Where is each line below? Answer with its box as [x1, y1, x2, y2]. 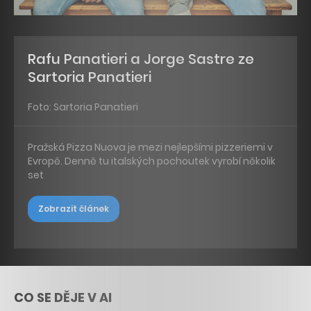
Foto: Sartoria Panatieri [28, 99, 138, 114]
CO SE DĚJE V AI [14, 288, 112, 306]
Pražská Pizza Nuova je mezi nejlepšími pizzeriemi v [28, 140, 273, 155]
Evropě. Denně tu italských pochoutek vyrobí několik [28, 154, 276, 169]
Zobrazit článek [38, 203, 109, 215]
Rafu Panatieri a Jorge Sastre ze [28, 49, 254, 69]
